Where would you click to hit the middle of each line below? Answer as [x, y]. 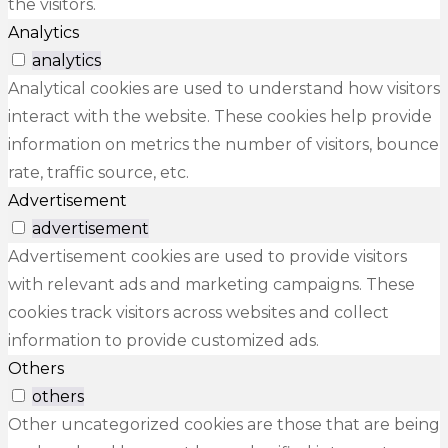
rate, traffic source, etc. [98, 173]
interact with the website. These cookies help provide [220, 117]
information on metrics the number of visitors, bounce [223, 145]
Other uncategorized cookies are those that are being [224, 425]
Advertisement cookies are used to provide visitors [207, 257]
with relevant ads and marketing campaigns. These [211, 285]
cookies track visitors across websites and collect [198, 313]
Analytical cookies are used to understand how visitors [224, 89]
